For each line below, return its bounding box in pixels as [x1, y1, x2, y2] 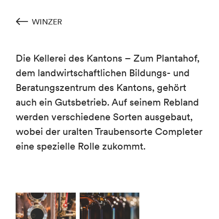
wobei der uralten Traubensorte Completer [16, 125, 202, 138]
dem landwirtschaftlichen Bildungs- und [16, 66, 190, 79]
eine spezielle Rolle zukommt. [16, 140, 151, 153]
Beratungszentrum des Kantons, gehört [16, 81, 186, 94]
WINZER [32, 17, 63, 26]
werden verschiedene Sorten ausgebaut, [16, 110, 193, 123]
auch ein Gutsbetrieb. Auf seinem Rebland [16, 96, 199, 109]
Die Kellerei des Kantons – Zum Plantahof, [16, 52, 199, 65]
